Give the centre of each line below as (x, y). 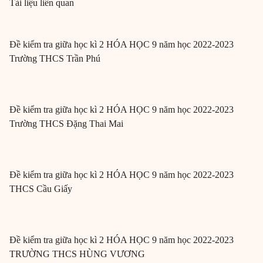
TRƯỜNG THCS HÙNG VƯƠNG (77, 254)
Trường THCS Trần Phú (55, 58)
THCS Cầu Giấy (41, 188)
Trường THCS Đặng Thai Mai (66, 123)
